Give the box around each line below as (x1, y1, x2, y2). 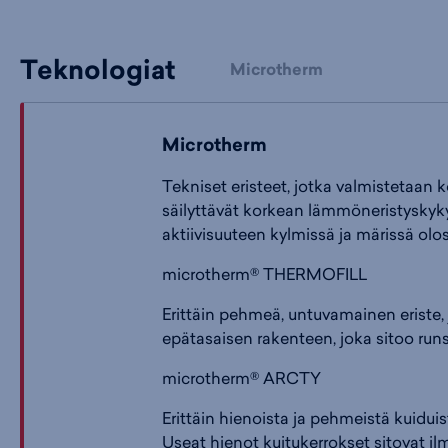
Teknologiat (20, 51, 176, 90)
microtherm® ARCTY (161, 367, 321, 390)
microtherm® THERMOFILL (161, 263, 367, 286)
